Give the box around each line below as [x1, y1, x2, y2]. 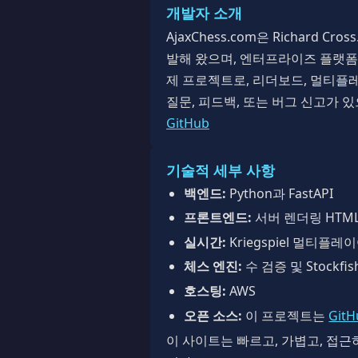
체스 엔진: [184, 257, 243, 276]
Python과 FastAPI [226, 184, 334, 202]
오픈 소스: [184, 306, 243, 324]
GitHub [166, 113, 209, 132]
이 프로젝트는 [242, 306, 329, 324]
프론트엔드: [184, 209, 253, 227]
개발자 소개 [166, 2, 242, 22]
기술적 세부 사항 [166, 159, 275, 180]
